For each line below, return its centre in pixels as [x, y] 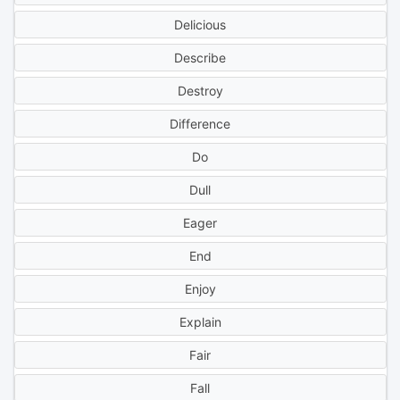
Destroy [200, 91]
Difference [200, 124]
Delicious [200, 25]
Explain [200, 322]
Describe [200, 58]
